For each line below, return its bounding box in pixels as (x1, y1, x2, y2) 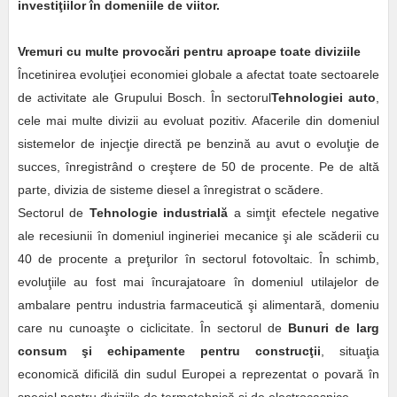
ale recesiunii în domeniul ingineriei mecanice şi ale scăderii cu (17, 229, 380, 244)
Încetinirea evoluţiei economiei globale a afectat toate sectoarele (17, 67, 380, 82)
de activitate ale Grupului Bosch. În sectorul (17, 90, 272, 105)
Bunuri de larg (288, 321, 380, 336)
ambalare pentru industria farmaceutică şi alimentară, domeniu (17, 298, 380, 313)
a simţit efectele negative (233, 206, 380, 221)
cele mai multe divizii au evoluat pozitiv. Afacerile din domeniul (17, 113, 380, 128)
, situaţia (321, 344, 380, 359)
